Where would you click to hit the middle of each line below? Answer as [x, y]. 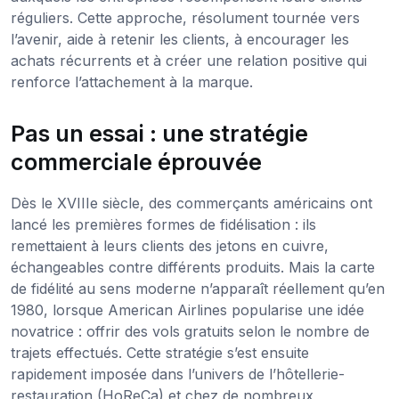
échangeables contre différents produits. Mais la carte [193, 267]
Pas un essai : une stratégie [159, 133]
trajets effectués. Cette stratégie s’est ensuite [160, 352]
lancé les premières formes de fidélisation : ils [163, 224]
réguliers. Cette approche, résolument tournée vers [185, 17]
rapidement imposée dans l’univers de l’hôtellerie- [178, 374]
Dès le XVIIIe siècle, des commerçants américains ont [191, 203]
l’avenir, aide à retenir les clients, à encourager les [180, 39]
